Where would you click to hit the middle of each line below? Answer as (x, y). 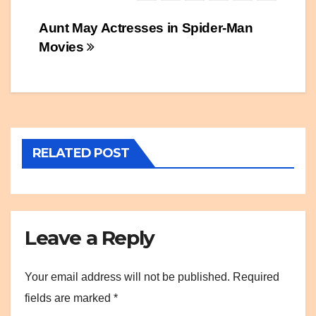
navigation (95, 62)
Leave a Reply (90, 238)
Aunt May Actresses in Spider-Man (146, 28)
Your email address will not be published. (127, 276)
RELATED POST (81, 153)
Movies (63, 47)
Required (256, 276)
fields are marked (69, 298)
